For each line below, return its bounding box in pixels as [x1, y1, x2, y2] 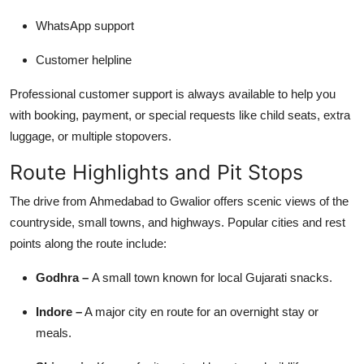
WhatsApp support [36, 18, 134, 32]
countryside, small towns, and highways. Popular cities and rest [10, 214, 345, 229]
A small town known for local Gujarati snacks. [92, 270, 332, 284]
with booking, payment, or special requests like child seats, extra [10, 107, 350, 122]
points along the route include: [10, 236, 167, 250]
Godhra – [36, 270, 89, 284]
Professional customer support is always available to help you [10, 86, 336, 101]
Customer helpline [36, 52, 132, 67]
